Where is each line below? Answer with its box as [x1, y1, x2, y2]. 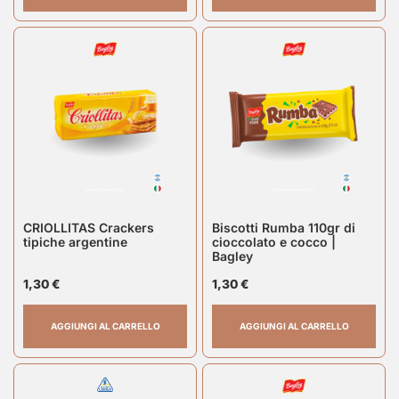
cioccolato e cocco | [212, 234, 336, 250]
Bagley [212, 248, 253, 265]
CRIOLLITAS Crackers [23, 220, 154, 236]
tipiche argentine [23, 234, 127, 250]
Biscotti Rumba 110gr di [212, 220, 355, 236]
